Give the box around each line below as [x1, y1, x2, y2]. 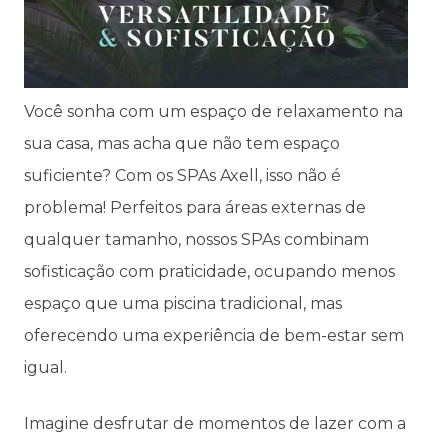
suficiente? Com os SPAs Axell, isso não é [24, 165, 341, 185]
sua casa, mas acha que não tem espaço [24, 133, 340, 153]
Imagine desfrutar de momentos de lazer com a [24, 413, 406, 433]
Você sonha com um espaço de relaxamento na [24, 101, 403, 121]
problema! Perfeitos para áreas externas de [24, 197, 366, 217]
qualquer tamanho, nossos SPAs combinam [24, 229, 369, 249]
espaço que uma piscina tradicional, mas [24, 293, 342, 313]
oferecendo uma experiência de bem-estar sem [24, 325, 404, 345]
